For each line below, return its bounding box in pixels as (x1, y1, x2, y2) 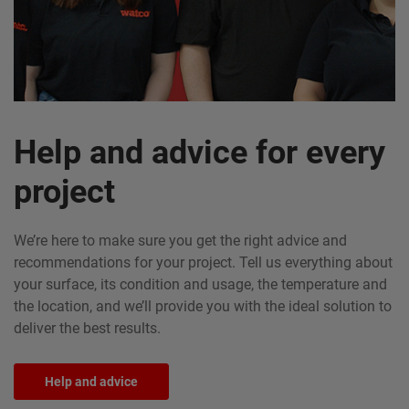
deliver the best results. (14, 320, 161, 337)
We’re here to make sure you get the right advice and (14, 232, 347, 249)
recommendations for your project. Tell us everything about (14, 254, 393, 271)
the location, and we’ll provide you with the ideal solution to (14, 298, 392, 315)
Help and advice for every (14, 133, 385, 172)
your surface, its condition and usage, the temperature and (14, 276, 387, 293)
